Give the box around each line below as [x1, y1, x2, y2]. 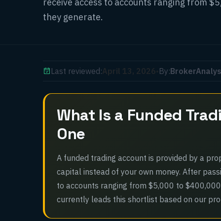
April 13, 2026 [102, 66, 156, 76]
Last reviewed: [51, 66, 102, 76]
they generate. [43, 11, 103, 23]
